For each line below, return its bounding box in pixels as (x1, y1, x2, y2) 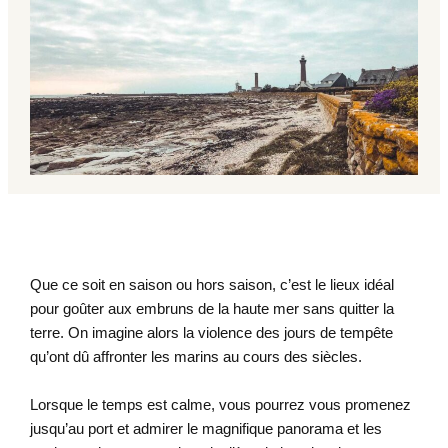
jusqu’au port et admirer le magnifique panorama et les (29, 420, 382, 438)
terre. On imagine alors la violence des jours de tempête (29, 324, 393, 342)
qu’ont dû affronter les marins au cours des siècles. (29, 348, 362, 366)
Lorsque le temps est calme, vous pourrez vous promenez (29, 396, 411, 414)
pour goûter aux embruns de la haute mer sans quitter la (29, 300, 394, 318)
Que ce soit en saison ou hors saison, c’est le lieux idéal (29, 276, 394, 294)
